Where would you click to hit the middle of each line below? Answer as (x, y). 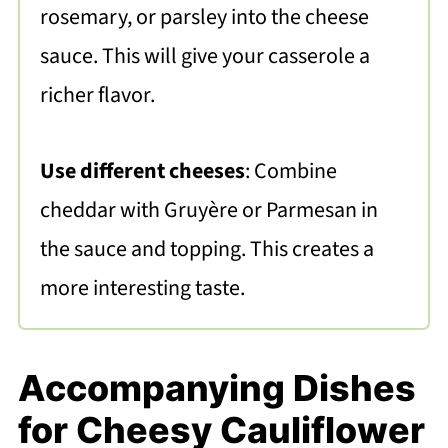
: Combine (290, 170)
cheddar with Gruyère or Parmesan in (208, 209)
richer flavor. (97, 94)
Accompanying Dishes (216, 387)
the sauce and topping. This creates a (206, 248)
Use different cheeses (142, 170)
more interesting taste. (142, 287)
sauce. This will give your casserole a (204, 55)
